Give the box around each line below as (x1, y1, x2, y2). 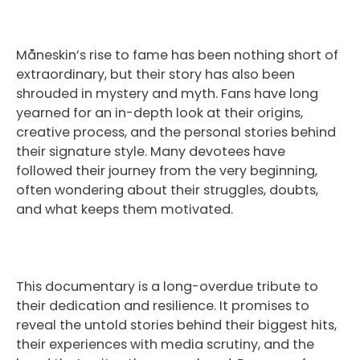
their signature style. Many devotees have (16, 141, 285, 161)
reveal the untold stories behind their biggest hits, (16, 316, 337, 335)
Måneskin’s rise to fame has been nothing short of (16, 45, 338, 64)
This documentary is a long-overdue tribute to (16, 277, 318, 297)
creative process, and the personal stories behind (16, 122, 336, 141)
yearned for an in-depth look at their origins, (16, 103, 303, 122)
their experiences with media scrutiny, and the (16, 335, 314, 354)
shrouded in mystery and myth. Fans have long (16, 84, 318, 103)
